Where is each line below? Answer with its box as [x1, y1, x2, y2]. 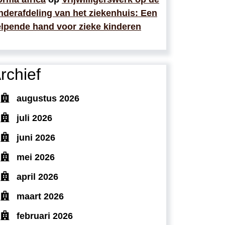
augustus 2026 [17, 93, 79, 103]
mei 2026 [17, 152, 55, 162]
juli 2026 [17, 113, 52, 123]
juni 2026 [17, 132, 55, 143]
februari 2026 [17, 210, 73, 221]
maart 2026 [17, 191, 64, 201]
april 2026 [17, 171, 58, 182]
